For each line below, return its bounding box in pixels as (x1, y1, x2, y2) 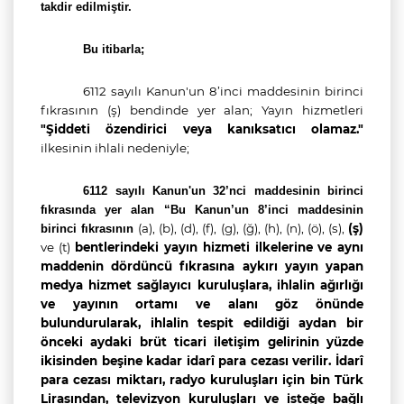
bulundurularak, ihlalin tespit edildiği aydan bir (41, 316, 363, 330)
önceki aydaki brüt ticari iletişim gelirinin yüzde (41, 335, 363, 349)
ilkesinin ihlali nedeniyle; (41, 141, 189, 155)
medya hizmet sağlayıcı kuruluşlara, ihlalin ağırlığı (41, 278, 363, 292)
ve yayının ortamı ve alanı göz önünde (41, 297, 363, 311)
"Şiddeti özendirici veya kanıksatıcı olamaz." (41, 122, 363, 136)
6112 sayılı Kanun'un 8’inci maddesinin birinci (83, 84, 363, 98)
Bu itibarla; (83, 42, 145, 56)
